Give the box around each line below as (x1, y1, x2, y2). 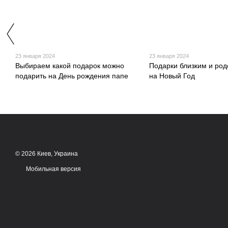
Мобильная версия (24, 165, 81, 173)
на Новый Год (149, 71, 195, 80)
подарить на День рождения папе (15, 71, 128, 80)
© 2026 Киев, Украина (15, 150, 78, 157)
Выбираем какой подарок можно (15, 61, 124, 70)
